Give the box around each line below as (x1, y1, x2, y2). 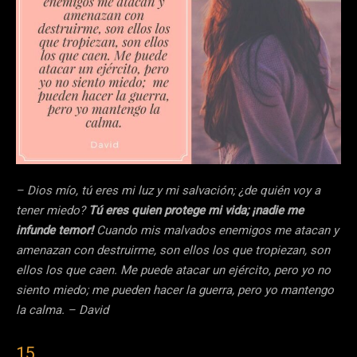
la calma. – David (16, 301, 108, 320)
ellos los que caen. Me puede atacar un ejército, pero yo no (16, 261, 331, 280)
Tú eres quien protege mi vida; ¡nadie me (88, 202, 304, 220)
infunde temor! (16, 222, 96, 240)
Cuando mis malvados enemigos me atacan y (96, 222, 339, 240)
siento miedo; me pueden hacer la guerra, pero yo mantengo (16, 281, 334, 300)
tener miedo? (16, 202, 88, 220)
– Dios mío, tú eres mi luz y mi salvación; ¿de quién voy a (16, 182, 320, 200)
